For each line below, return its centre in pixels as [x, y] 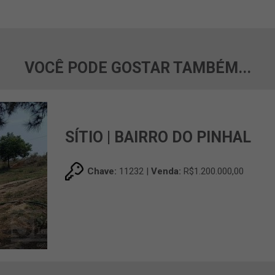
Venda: [166, 171]
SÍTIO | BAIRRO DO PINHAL [158, 137]
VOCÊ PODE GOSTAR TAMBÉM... [137, 68]
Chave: [102, 171]
